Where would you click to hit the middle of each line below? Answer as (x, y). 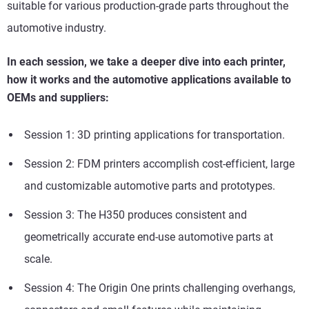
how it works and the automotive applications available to (149, 79)
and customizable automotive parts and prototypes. (151, 186)
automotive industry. (57, 28)
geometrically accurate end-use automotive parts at (149, 237)
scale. (38, 259)
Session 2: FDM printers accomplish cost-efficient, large (159, 163)
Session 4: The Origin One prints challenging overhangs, (160, 288)
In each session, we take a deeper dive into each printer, (146, 61)
